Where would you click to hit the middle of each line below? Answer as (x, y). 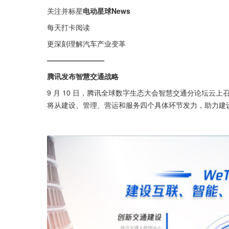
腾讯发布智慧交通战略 (83, 76)
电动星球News (107, 11)
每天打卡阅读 (68, 27)
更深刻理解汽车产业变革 (86, 43)
